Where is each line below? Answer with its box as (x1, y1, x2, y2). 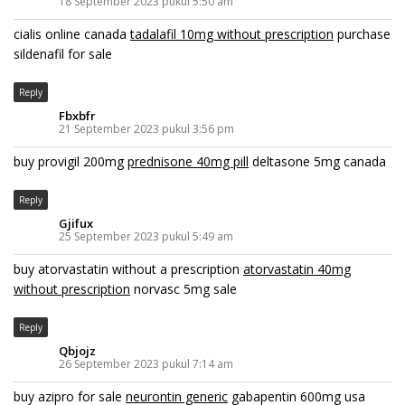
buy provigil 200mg (14, 152, 127, 170)
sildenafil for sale (14, 44, 112, 62)
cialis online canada (14, 24, 130, 42)
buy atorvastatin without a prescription (14, 259, 243, 278)
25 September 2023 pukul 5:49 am (59, 228, 233, 244)
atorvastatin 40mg (243, 259, 351, 278)
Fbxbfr (59, 107, 96, 124)
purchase (334, 24, 391, 42)
